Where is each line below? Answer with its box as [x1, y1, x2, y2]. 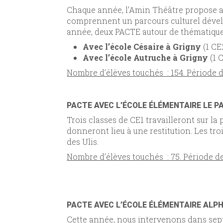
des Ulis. [67, 136, 99, 147]
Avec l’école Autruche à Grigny [83, 52, 209, 63]
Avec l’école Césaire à [83, 41, 171, 52]
